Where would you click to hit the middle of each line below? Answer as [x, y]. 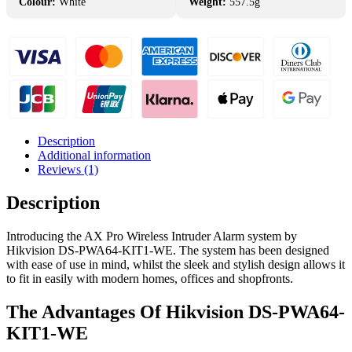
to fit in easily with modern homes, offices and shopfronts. [150, 278]
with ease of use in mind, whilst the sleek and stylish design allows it [176, 264]
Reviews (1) [68, 169]
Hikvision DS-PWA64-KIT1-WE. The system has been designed [168, 250]
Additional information [94, 155]
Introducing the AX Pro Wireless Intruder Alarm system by [152, 236]
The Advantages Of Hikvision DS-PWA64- [176, 312]
